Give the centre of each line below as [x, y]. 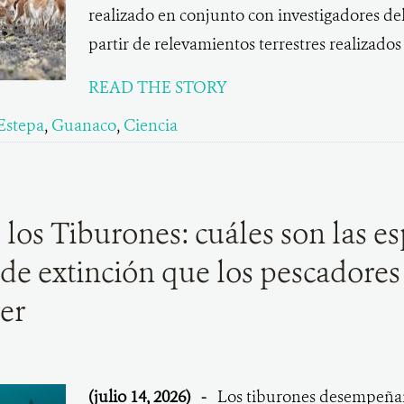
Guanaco [83, 125]
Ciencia [150, 125]
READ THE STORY [157, 87]
